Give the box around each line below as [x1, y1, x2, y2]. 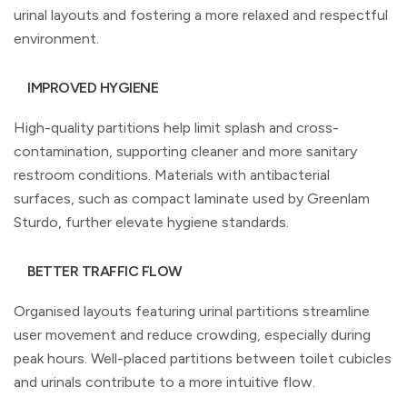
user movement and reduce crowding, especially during [14, 325, 371, 343]
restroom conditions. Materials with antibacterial [14, 165, 330, 184]
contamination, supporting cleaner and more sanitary [14, 142, 357, 160]
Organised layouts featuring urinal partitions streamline [14, 302, 370, 320]
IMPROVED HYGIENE [27, 78, 159, 96]
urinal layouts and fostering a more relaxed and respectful [14, 5, 388, 24]
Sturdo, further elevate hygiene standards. [14, 213, 289, 231]
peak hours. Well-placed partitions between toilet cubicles [14, 349, 392, 367]
